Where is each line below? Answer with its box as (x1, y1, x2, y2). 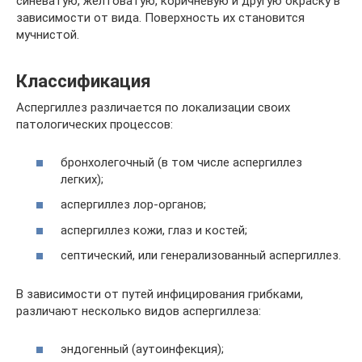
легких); (61, 171, 103, 187)
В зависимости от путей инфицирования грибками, (16, 287, 303, 301)
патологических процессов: (16, 117, 173, 132)
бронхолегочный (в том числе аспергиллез (61, 154, 302, 170)
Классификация (16, 69, 151, 91)
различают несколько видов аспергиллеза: (16, 304, 261, 318)
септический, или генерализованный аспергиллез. (61, 248, 341, 263)
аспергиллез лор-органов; (61, 197, 206, 212)
